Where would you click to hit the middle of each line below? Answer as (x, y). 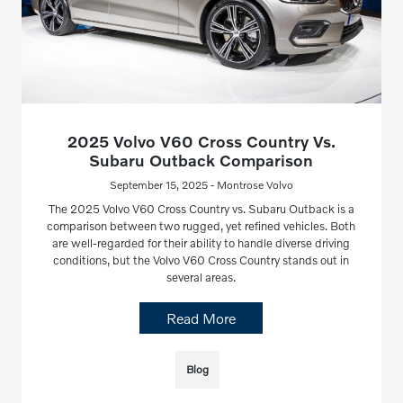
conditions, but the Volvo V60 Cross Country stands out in (201, 260)
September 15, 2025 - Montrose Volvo (201, 185)
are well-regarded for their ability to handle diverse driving (201, 243)
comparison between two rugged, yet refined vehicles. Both (201, 226)
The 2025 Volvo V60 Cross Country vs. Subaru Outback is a (201, 209)
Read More (201, 318)
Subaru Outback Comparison (201, 161)
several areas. (201, 278)
